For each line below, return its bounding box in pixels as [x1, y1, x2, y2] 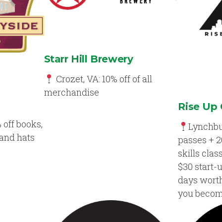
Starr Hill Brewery [44, 53, 133, 65]
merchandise [44, 86, 99, 98]
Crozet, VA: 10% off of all [54, 72, 153, 85]
